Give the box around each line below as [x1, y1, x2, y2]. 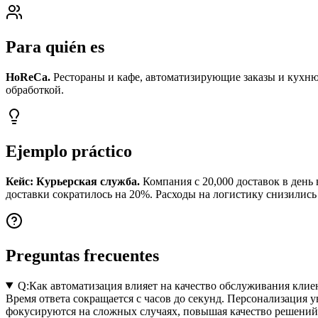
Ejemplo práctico [6, 141, 132, 160]
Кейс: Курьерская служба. [6, 175, 140, 187]
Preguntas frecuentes [6, 246, 159, 265]
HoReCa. [6, 71, 50, 83]
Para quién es [6, 38, 104, 57]
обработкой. [6, 84, 64, 96]
